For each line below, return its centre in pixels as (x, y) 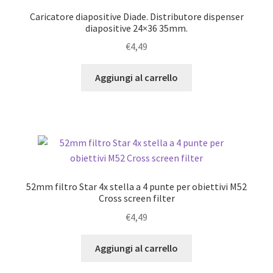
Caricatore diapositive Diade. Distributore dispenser (136, 16)
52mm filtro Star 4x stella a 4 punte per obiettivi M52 (136, 187)
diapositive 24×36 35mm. (136, 28)
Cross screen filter (136, 198)
